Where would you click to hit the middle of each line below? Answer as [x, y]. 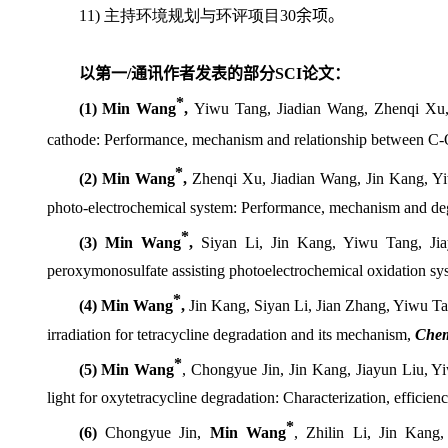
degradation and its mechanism [307, 334]
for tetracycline [161, 334]
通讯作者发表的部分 [202, 74]
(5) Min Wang [126, 369]
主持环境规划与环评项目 [191, 16]
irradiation [80, 334]
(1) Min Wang [127, 109]
